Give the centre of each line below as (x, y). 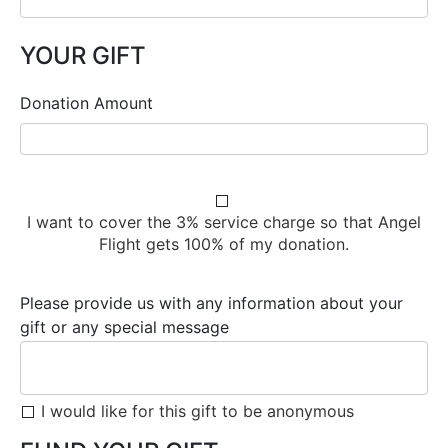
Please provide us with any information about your (211, 302)
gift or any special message (124, 326)
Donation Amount (86, 102)
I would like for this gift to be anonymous (197, 410)
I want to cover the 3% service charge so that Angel (224, 221)
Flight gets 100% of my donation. (224, 243)
